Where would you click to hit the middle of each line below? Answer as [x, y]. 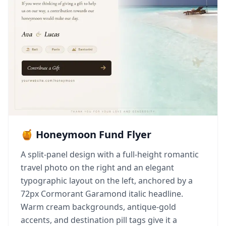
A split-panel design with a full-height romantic [110, 154]
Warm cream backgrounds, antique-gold [98, 207]
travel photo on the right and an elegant [97, 167]
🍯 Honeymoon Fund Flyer [86, 134]
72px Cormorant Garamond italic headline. [102, 194]
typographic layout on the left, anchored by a [107, 181]
